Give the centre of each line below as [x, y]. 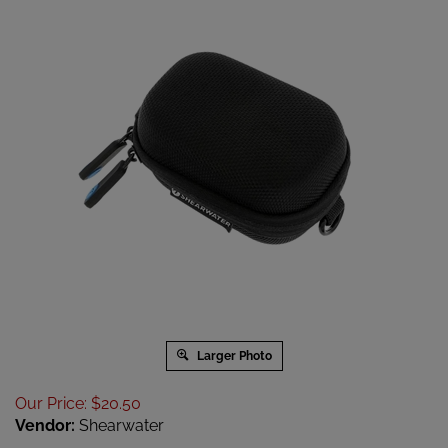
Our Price [49, 403]
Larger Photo [232, 355]
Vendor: [45, 425]
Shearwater [119, 425]
